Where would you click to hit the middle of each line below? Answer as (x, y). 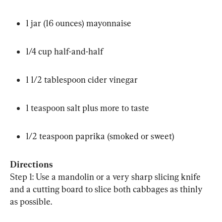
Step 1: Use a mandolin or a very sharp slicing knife (106, 177)
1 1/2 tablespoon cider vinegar (82, 80)
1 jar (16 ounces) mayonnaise (79, 23)
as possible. (31, 202)
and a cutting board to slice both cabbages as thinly (107, 189)
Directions (31, 165)
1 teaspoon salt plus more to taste (87, 108)
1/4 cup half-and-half (64, 52)
